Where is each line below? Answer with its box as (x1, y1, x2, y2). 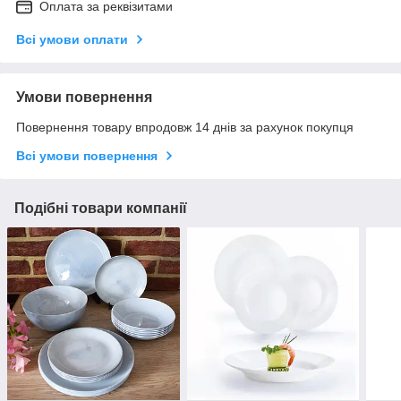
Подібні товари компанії (14, 200, 187, 217)
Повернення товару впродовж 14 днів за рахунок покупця (16, 120, 354, 135)
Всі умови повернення (16, 149, 158, 164)
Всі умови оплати (16, 32, 128, 47)
